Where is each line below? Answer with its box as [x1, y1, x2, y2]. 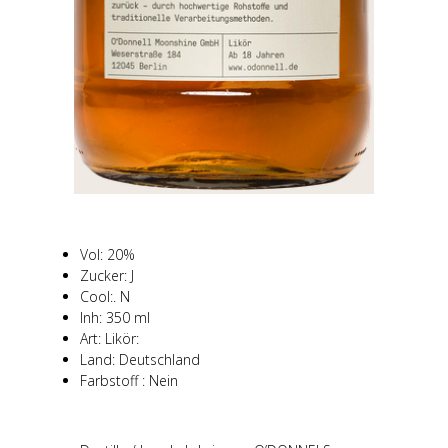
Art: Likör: [80, 328, 139, 348]
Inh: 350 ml [80, 307, 150, 327]
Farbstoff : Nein [80, 370, 178, 390]
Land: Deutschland [80, 349, 200, 369]
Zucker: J [80, 265, 134, 285]
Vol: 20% [80, 244, 135, 264]
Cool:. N [80, 286, 130, 306]
